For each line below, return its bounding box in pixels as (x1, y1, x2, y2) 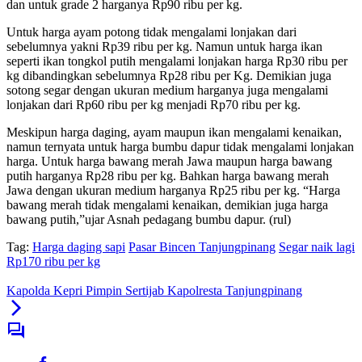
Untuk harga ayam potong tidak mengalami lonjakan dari (6, 25, 297, 40)
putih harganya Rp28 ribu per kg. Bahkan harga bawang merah (6, 169, 329, 183)
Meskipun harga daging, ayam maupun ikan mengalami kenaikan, (6, 125, 342, 140)
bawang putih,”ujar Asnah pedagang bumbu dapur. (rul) (6, 213, 291, 227)
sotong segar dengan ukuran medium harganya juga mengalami (6, 83, 328, 98)
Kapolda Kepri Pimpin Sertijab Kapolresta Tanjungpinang (6, 284, 302, 298)
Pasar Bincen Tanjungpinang (128, 240, 276, 255)
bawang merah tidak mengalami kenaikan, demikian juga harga (6, 198, 328, 213)
